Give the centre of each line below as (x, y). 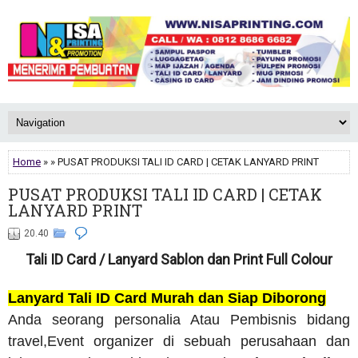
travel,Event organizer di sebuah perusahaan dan (179, 342)
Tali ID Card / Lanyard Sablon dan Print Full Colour (179, 260)
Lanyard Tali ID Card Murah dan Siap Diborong (167, 298)
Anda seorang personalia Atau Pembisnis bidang (179, 320)
